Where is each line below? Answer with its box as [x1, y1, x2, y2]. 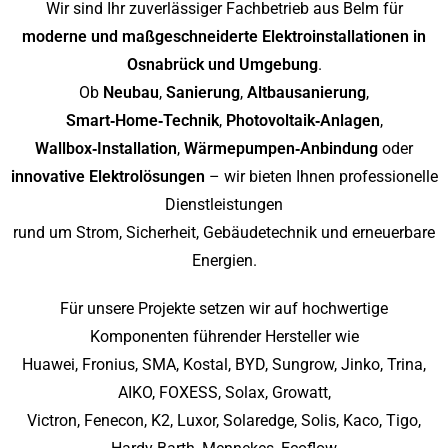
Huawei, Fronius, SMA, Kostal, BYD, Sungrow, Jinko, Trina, [22, 355, 426, 374]
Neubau [103, 83, 159, 102]
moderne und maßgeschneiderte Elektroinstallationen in [22, 27, 426, 46]
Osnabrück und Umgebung [126, 55, 318, 74]
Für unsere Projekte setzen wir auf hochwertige [60, 299, 388, 318]
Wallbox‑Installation [35, 139, 177, 158]
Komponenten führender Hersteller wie [89, 327, 359, 346]
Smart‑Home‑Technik [65, 111, 219, 130]
